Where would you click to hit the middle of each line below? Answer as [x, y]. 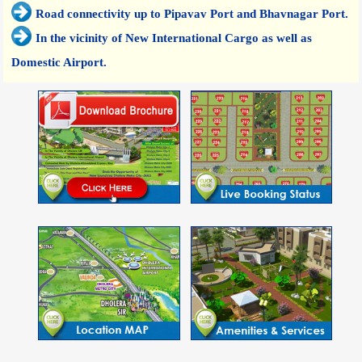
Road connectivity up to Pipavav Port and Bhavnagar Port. [192, 13]
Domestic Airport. [59, 62]
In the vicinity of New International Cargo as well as [174, 38]
